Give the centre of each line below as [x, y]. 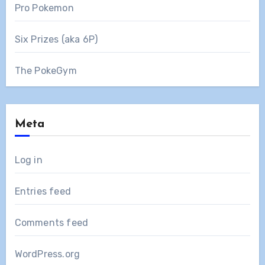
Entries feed [43, 191]
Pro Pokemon [44, 8]
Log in [28, 160]
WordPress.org [47, 254]
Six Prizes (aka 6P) [56, 39]
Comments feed [51, 222]
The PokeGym [46, 70]
